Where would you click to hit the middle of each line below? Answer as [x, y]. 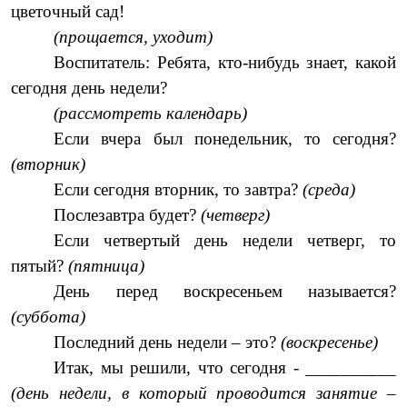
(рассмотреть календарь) [151, 113]
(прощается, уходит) [134, 36]
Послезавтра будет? [128, 214]
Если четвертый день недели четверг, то [225, 240]
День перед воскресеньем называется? [225, 291]
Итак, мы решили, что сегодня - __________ [225, 367]
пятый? [39, 265]
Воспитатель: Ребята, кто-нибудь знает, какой [225, 62]
